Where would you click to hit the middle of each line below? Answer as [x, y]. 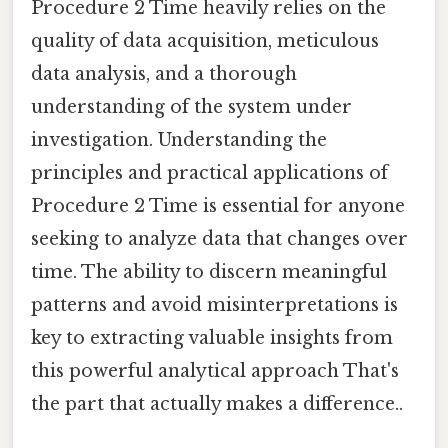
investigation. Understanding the [179, 140]
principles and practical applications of [209, 173]
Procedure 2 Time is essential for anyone [218, 206]
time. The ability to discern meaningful [209, 272]
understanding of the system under [191, 107]
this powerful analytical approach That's [215, 371]
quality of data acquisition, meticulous [205, 41]
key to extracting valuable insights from [212, 338]
